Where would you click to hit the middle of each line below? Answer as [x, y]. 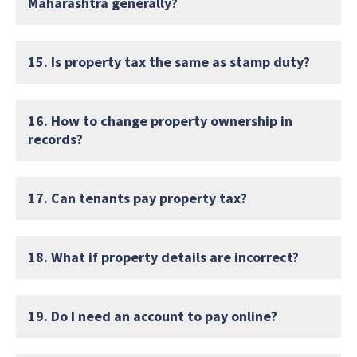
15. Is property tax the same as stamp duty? [169, 61]
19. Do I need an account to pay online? [153, 316]
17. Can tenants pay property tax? [137, 198]
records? [55, 139]
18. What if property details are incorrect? [163, 257]
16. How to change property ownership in [160, 120]
